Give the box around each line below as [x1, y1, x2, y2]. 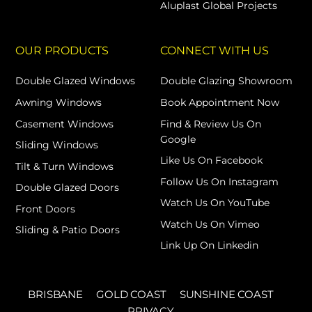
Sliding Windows [15, 139, 99, 152]
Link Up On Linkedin [160, 239, 259, 252]
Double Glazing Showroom [160, 75, 293, 88]
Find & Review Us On [160, 117, 262, 130]
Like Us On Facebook [160, 154, 263, 167]
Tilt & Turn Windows [15, 159, 114, 173]
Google [160, 132, 196, 146]
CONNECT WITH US [160, 43, 270, 57]
